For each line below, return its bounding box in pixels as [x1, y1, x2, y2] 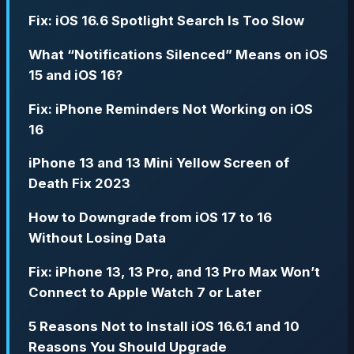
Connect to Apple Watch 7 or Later [28, 284, 262, 300]
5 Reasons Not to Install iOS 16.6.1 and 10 [28, 318, 299, 334]
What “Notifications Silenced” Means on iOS [28, 46, 328, 62]
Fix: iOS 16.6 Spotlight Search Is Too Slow [28, 13, 304, 28]
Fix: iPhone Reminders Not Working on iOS [28, 100, 313, 117]
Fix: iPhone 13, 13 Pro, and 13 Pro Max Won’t [28, 263, 320, 280]
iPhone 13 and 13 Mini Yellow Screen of [28, 155, 289, 171]
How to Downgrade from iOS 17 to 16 [28, 209, 272, 226]
